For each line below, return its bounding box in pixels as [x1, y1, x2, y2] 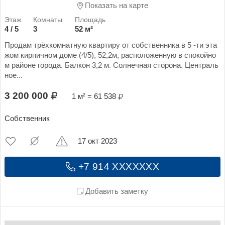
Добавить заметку [83, 187, 148, 195]
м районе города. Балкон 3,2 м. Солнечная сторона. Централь [5, 61, 218, 69]
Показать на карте [82, 2, 148, 10]
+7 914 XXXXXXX [75, 161, 160, 172]
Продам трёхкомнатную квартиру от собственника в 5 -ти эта [5, 41, 217, 49]
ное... [5, 71, 23, 79]
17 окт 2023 [78, 137, 118, 146]
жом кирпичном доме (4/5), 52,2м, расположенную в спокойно [5, 51, 216, 59]
